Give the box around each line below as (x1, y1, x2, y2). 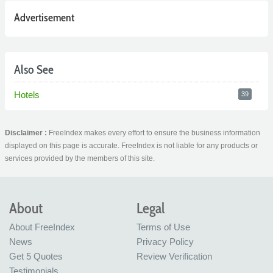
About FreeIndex (9, 222, 75, 233)
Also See (14, 62, 54, 77)
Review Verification (136, 251, 212, 262)
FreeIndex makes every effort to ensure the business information (49, 129, 260, 138)
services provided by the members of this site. (5, 154, 155, 163)
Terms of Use (136, 222, 190, 233)
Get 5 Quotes (9, 251, 63, 262)
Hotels (14, 90, 42, 101)
